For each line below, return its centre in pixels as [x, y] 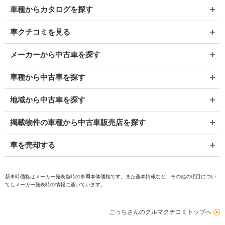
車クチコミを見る [40, 32]
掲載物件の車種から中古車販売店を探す [78, 122]
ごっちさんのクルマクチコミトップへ [160, 212]
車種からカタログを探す [51, 9]
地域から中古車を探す [48, 99]
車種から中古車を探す [48, 77]
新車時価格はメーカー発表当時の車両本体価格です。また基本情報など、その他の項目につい [110, 176]
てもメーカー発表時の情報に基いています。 [55, 184]
